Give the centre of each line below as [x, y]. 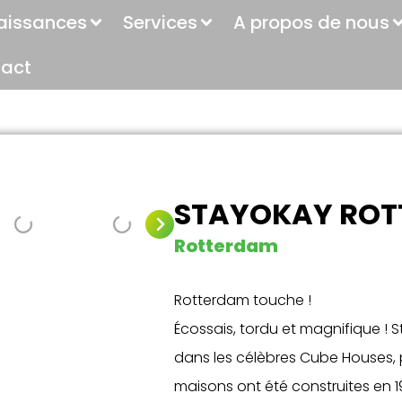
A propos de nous [311, 22]
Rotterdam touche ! [243, 300]
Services [160, 22]
